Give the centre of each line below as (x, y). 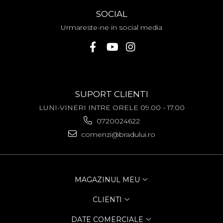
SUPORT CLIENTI (111, 94)
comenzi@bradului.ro (117, 135)
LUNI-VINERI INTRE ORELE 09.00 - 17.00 (111, 108)
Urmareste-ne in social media (111, 28)
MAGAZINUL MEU (108, 180)
